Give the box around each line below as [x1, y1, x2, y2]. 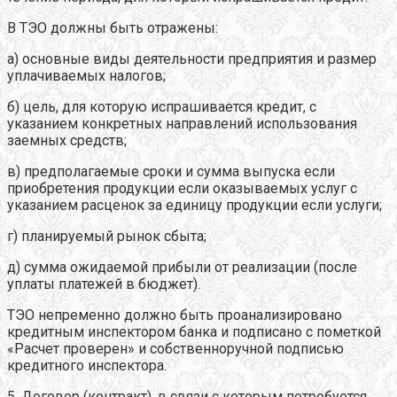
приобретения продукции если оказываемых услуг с [7, 179, 357, 197]
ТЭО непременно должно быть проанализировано [7, 306, 342, 323]
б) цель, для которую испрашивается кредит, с [7, 97, 316, 115]
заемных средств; [7, 131, 127, 149]
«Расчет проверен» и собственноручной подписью [7, 339, 344, 357]
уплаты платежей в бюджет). [7, 275, 200, 292]
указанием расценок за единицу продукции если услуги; [7, 196, 382, 214]
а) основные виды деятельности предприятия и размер [7, 50, 377, 67]
